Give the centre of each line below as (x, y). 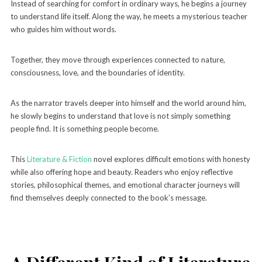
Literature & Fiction (58, 159)
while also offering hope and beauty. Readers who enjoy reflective (121, 172)
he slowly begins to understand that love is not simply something (120, 116)
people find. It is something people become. (85, 128)
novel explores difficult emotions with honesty (171, 159)
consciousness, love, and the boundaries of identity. (97, 72)
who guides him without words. (63, 29)
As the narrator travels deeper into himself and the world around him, (128, 103)
